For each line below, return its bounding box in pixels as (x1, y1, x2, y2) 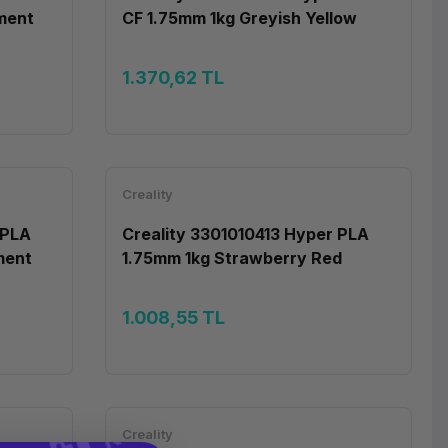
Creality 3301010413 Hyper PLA (122, 224, 370, 244)
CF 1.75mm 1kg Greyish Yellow (122, 8, 358, 28)
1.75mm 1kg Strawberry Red (122, 248, 343, 268)
